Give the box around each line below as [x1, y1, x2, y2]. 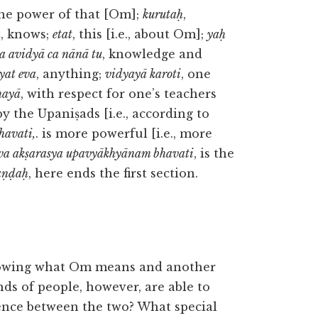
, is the [194, 146, 234, 160]
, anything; [36, 67, 105, 81]
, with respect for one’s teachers [21, 87, 216, 101]
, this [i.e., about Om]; [72, 27, 207, 41]
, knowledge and [102, 47, 202, 61]
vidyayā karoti [105, 67, 181, 81]
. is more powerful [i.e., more [35, 126, 212, 141]
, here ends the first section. [28, 166, 198, 180]
